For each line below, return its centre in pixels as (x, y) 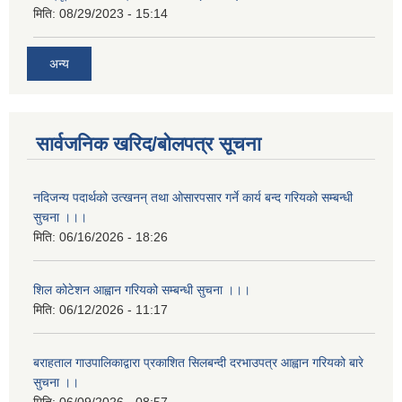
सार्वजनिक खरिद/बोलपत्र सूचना (149, 144)
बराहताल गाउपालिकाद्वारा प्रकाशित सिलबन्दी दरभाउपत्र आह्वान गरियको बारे (198, 363)
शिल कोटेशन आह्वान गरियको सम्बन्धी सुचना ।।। (142, 290)
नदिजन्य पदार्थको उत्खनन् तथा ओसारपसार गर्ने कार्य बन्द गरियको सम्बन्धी (193, 198)
